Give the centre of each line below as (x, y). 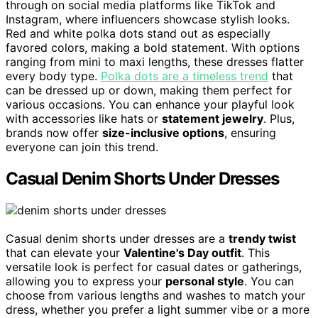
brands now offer (54, 132)
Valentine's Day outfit (182, 252)
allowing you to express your (86, 281)
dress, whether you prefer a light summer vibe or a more (158, 309)
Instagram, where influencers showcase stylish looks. (148, 19)
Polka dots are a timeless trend (185, 76)
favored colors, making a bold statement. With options (153, 47)
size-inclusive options (163, 132)
